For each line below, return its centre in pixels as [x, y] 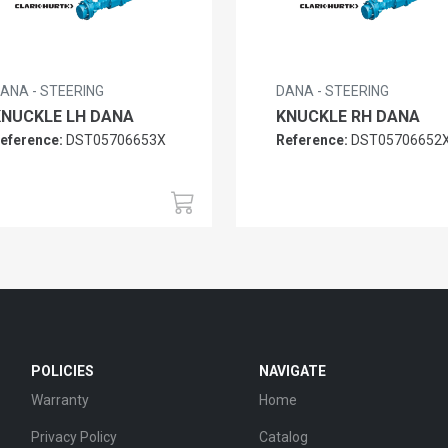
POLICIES [63, 370]
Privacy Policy [74, 436]
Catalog [283, 436]
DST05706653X [114, 139]
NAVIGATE [292, 370]
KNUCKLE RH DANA [348, 116]
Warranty [60, 399]
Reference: [312, 139]
